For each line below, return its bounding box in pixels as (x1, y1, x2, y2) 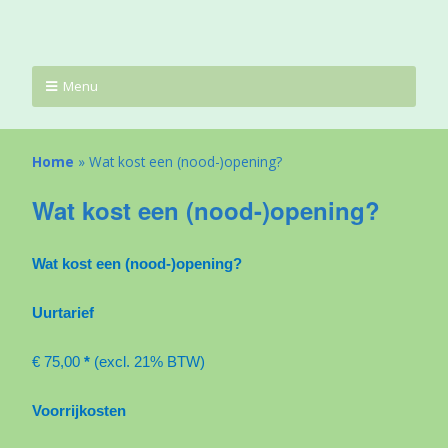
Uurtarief (32, 305, 258, 321)
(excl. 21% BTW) (94, 354, 205, 370)
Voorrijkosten (32, 403, 126, 419)
